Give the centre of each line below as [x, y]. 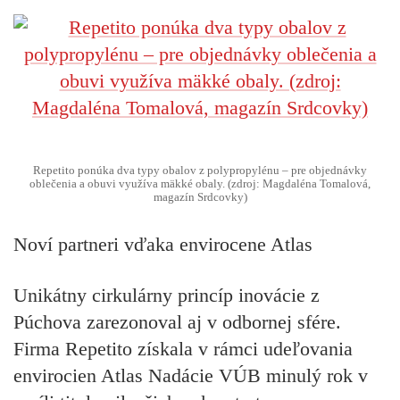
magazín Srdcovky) [200, 197]
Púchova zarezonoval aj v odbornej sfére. [177, 321]
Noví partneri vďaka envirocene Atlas [163, 245]
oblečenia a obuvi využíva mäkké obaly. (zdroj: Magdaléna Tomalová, [200, 183]
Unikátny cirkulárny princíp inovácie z [167, 295]
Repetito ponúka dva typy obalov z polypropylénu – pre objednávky [200, 170]
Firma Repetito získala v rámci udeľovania [183, 348]
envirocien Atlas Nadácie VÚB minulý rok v [191, 375]
